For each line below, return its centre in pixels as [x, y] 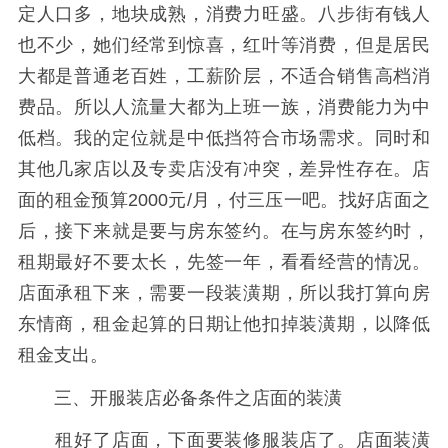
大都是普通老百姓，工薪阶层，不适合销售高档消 [224, 76]
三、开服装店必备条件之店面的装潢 [179, 397]
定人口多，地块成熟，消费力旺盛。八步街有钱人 [224, 14]
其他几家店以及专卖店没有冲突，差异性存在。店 [224, 169]
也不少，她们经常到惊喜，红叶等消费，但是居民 [224, 45]
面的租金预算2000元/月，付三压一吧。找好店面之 [224, 200]
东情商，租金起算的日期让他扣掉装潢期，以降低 [224, 324]
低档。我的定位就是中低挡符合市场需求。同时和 [224, 138]
